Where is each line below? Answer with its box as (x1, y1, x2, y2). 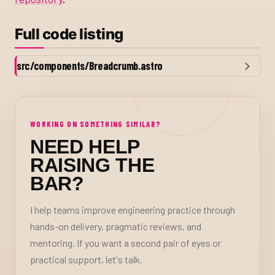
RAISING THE (30, 154, 155, 177)
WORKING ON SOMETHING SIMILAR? (30, 119, 161, 130)
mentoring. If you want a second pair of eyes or (30, 237, 221, 249)
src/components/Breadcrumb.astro (17, 59, 163, 73)
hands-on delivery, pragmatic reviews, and (30, 220, 201, 233)
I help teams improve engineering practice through (30, 204, 235, 216)
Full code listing (15, 25, 123, 44)
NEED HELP (30, 136, 140, 158)
